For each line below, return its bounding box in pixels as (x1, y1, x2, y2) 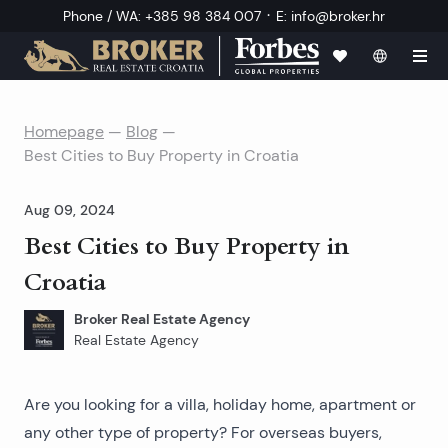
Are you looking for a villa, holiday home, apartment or (24, 395, 416, 414)
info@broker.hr (291, 6, 385, 25)
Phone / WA (63, 6, 138, 25)
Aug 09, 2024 (24, 201, 115, 219)
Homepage (24, 122, 104, 141)
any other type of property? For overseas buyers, (24, 423, 382, 442)
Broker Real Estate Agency (74, 310, 250, 328)
